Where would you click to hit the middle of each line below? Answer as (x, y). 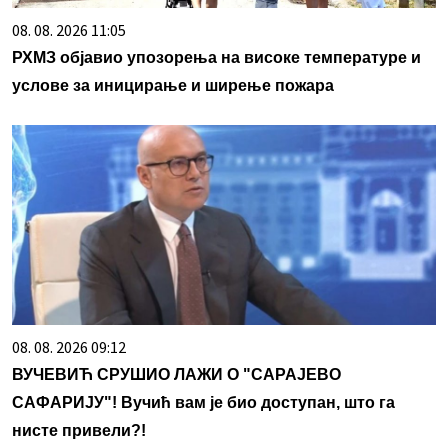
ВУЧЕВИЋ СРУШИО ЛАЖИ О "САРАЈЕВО (176, 375)
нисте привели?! (79, 431)
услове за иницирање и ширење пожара (173, 86)
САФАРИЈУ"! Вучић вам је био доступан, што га (203, 403)
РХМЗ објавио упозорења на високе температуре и (216, 58)
